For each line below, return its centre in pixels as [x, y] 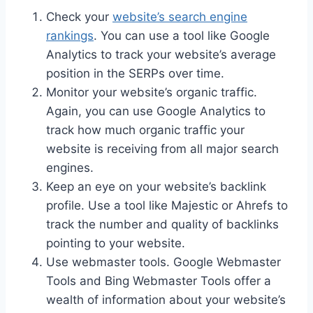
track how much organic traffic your [145, 130]
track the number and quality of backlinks [162, 225]
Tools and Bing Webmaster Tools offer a [159, 281]
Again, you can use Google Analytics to [156, 111]
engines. [70, 168]
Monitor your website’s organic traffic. [152, 93]
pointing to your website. [116, 243]
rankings [70, 36]
